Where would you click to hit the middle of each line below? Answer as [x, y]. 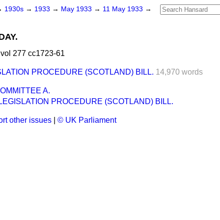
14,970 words [179, 72]
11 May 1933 [124, 9]
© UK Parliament [87, 120]
